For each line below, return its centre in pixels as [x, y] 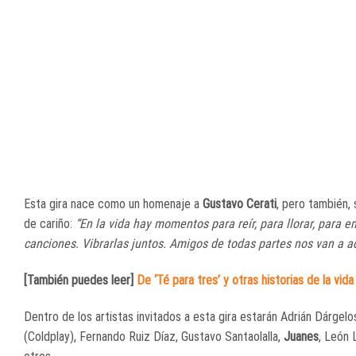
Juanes [301, 337]
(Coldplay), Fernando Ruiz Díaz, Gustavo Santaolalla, [154, 337]
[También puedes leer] [80, 281]
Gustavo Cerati [240, 204]
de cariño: [50, 224]
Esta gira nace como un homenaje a [113, 204]
